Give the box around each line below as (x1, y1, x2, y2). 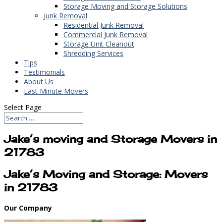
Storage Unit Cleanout (63, 39, 134, 49)
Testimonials (24, 67, 65, 77)
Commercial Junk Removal (63, 29, 148, 39)
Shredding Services (63, 48, 123, 58)
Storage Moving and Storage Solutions (63, 1, 187, 11)
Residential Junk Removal (63, 20, 144, 30)
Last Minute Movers (24, 86, 88, 96)
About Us (24, 76, 54, 86)
